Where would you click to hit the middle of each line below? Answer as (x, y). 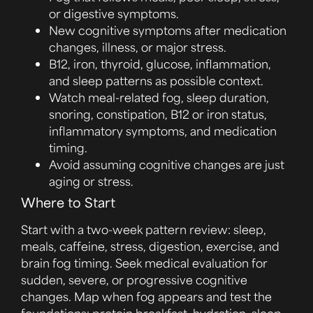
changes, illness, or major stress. (138, 46)
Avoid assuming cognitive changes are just (167, 164)
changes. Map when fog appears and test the (146, 296)
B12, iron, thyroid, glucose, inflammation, (160, 63)
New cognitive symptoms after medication (168, 30)
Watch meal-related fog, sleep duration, (159, 97)
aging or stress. (91, 181)
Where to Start (68, 202)
